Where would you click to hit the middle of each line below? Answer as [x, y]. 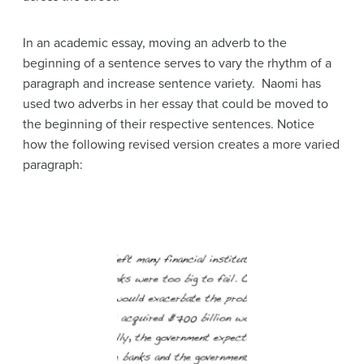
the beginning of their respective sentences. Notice [169, 125]
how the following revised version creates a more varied [181, 145]
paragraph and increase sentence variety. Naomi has [172, 84]
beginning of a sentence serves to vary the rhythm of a [177, 64]
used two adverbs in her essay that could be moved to [175, 104]
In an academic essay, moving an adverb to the [155, 43]
